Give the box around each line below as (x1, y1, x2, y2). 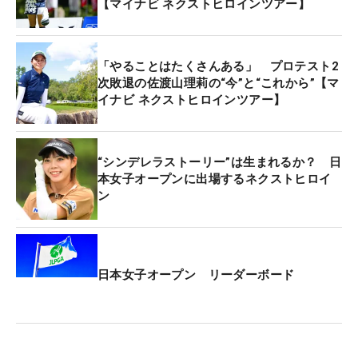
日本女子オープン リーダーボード (97, 267, 295, 282)
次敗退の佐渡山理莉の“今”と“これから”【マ (97, 75, 340, 90)
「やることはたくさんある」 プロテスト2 (97, 58, 339, 74)
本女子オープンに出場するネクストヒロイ (97, 171, 332, 186)
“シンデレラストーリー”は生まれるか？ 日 (97, 154, 342, 169)
